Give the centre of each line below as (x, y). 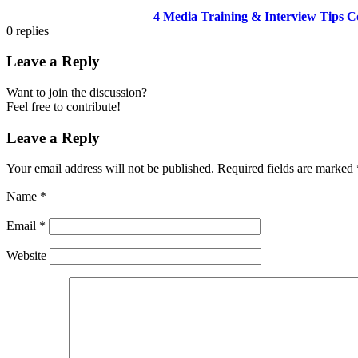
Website (26, 256)
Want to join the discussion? (77, 92)
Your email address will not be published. (110, 169)
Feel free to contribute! (64, 106)
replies (32, 30)
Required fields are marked (287, 169)
